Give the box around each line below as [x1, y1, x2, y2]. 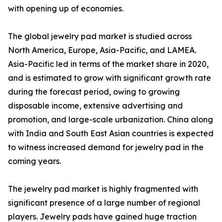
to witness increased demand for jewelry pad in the [8, 142, 204, 153]
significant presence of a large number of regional [8, 198, 200, 208]
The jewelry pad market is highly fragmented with [8, 184, 198, 194]
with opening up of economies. [8, 3, 123, 14]
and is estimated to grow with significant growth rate [8, 73, 211, 83]
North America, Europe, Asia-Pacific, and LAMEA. [8, 45, 196, 55]
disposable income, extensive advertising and [8, 101, 183, 111]
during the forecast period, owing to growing [8, 87, 180, 97]
